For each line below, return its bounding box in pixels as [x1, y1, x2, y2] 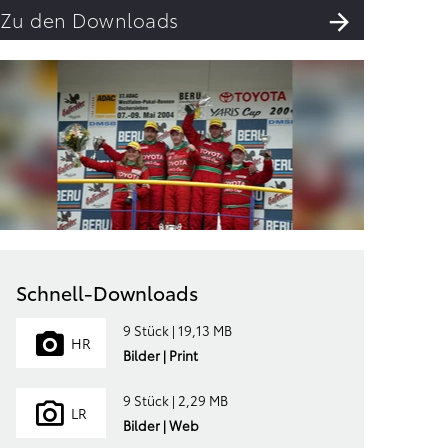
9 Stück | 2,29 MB [122, 391, 228, 409]
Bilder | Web [122, 416, 199, 434]
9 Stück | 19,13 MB [122, 321, 232, 339]
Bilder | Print [122, 346, 198, 364]
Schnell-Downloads [16, 277, 199, 306]
